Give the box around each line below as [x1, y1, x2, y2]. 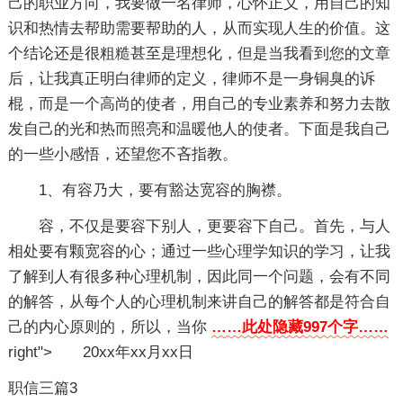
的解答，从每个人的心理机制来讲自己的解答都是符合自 [7, 293, 390, 310]
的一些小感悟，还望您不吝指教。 [7, 146, 237, 163]
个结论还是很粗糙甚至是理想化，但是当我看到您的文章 [7, 45, 390, 62]
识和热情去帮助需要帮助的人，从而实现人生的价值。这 [7, 20, 390, 37]
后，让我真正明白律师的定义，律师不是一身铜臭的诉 [7, 70, 375, 87]
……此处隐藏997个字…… [210, 318, 389, 336]
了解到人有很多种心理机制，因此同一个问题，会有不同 [7, 268, 390, 285]
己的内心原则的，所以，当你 [7, 318, 211, 336]
